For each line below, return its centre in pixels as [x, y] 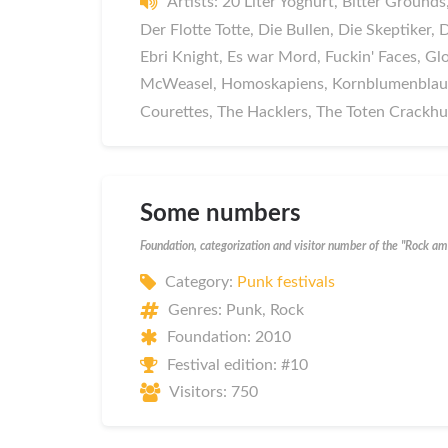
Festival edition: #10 [237, 364]
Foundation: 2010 [229, 337]
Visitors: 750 [213, 392]
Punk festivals [286, 282]
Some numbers [220, 213]
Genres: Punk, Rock [236, 309]
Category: [201, 282]
